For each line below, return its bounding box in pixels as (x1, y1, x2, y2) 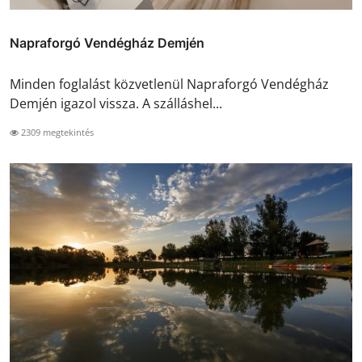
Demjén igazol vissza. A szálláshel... (10, 94, 222, 112)
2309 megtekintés (19, 125, 94, 138)
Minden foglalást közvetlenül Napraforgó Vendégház (10, 74, 329, 93)
